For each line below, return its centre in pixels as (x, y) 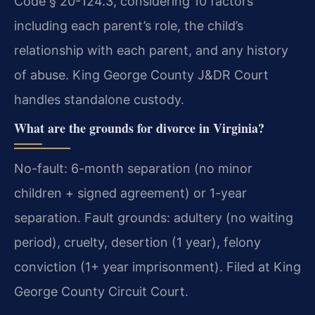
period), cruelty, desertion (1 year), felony (137, 243)
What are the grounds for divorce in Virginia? (139, 128)
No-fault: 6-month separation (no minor (133, 169)
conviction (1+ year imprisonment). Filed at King (157, 267)
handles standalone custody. (99, 99)
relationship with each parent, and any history (151, 50)
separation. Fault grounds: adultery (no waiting (154, 218)
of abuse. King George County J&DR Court (141, 75)
